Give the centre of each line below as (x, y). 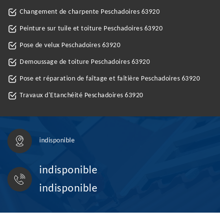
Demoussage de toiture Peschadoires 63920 (85, 62)
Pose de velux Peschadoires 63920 (70, 45)
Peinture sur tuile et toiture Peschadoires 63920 (91, 29)
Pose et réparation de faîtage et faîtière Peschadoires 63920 (110, 79)
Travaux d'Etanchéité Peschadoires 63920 (82, 96)
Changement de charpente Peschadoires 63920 (90, 12)
